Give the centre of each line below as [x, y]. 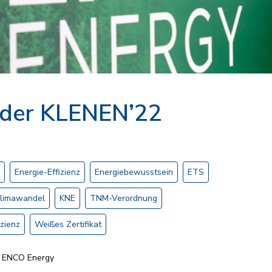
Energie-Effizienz [47, 172]
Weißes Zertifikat [68, 224]
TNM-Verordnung [124, 198]
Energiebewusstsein [134, 172]
